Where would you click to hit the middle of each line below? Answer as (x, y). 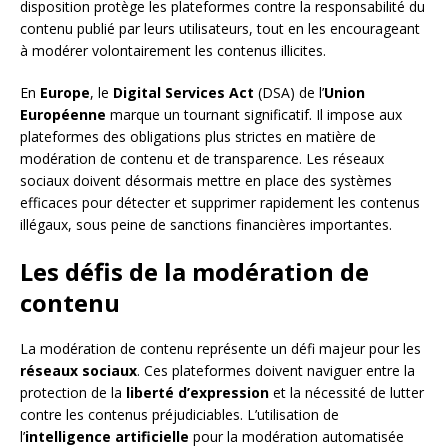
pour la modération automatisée (296, 436)
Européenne (63, 114)
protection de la (73, 392)
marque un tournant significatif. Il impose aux (254, 114)
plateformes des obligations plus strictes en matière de (198, 136)
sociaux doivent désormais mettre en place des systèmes (206, 180)
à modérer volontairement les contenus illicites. (173, 50)
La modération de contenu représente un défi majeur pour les (220, 348)
